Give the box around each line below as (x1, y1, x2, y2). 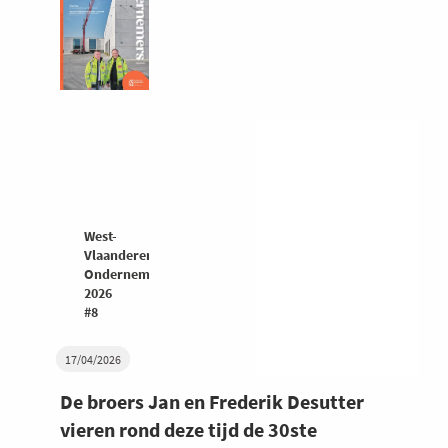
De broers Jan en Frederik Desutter (60, 389, 364, 415)
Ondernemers (84, 265, 169, 284)
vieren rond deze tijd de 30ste (60, 417, 317, 443)
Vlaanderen (84, 246, 154, 265)
